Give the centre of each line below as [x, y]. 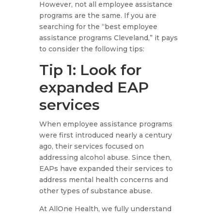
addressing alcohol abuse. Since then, [105, 158]
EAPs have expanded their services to [106, 169]
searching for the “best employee [98, 27]
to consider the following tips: [93, 49]
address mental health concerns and [103, 180]
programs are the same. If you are [98, 16]
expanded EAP [94, 88]
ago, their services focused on [91, 147]
